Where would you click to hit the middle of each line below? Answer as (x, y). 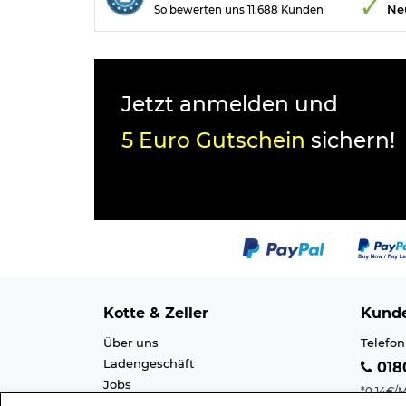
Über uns (131, 343)
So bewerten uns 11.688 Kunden (239, 10)
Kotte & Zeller (156, 314)
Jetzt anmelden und (230, 105)
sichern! (350, 141)
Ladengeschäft (149, 364)
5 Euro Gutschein (213, 141)
